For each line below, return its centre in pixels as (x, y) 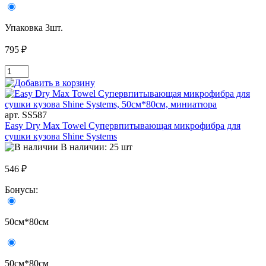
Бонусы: (23, 190)
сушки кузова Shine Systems (61, 137)
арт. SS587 (26, 115)
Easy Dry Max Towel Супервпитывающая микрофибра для (123, 126)
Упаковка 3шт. (34, 28)
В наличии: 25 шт (96, 147)
